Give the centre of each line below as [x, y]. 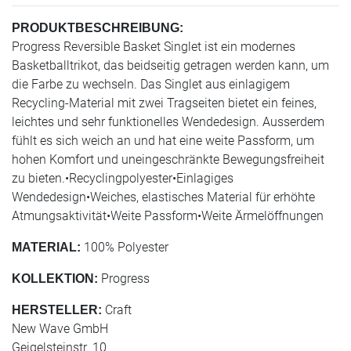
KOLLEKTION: [55, 279]
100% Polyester [125, 247]
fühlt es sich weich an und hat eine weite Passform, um [163, 141]
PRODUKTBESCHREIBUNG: [98, 28]
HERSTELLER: [57, 310]
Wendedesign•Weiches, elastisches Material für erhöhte [163, 197]
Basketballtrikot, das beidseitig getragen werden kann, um [170, 65]
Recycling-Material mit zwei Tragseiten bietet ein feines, [164, 103]
